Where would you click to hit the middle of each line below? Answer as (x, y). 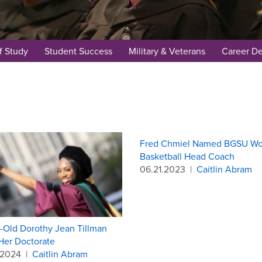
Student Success (78, 51)
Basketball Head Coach (187, 156)
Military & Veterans (167, 51)
